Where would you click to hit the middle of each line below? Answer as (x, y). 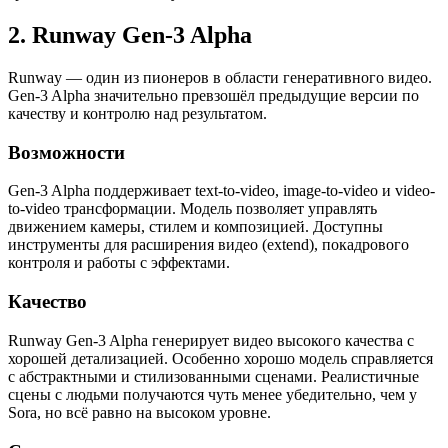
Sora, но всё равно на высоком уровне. (139, 412)
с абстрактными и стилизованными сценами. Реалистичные (213, 376)
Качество (47, 302)
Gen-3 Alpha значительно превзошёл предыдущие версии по (213, 95)
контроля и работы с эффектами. (119, 263)
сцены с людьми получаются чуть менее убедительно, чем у (212, 394)
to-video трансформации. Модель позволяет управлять (192, 209)
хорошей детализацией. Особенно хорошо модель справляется (220, 358)
